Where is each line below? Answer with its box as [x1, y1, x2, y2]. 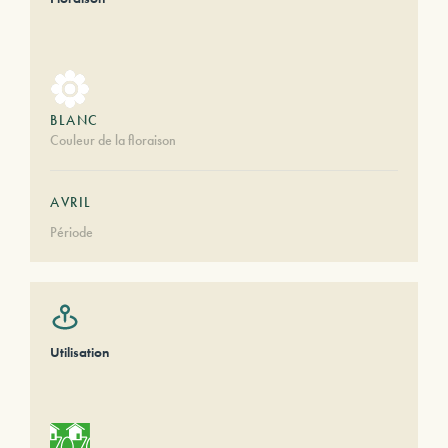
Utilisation [50, 343, 109, 361]
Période [50, 223, 93, 241]
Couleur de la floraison [50, 131, 176, 149]
